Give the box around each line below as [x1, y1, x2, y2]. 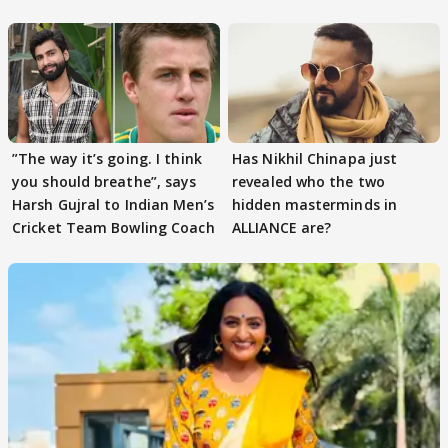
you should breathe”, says [12, 171, 197, 191]
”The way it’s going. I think [12, 148, 202, 168]
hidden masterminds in [232, 194, 398, 214]
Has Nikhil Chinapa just [232, 148, 398, 168]
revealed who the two [232, 171, 385, 191]
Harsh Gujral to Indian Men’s [12, 194, 214, 214]
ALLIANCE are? [232, 217, 332, 237]
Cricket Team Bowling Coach [12, 217, 215, 237]
